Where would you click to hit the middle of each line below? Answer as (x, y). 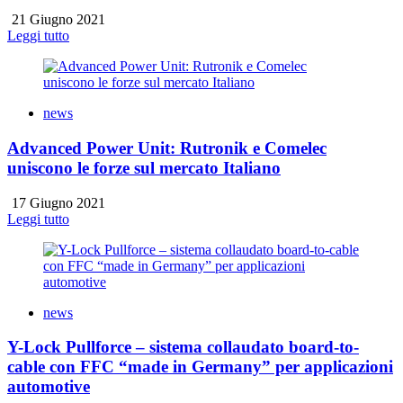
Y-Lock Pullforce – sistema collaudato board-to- (183, 347)
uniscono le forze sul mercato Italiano (144, 167)
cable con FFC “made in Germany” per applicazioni (200, 367)
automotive (49, 387)
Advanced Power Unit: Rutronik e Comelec (167, 148)
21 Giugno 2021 (57, 20)
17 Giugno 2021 (57, 202)
